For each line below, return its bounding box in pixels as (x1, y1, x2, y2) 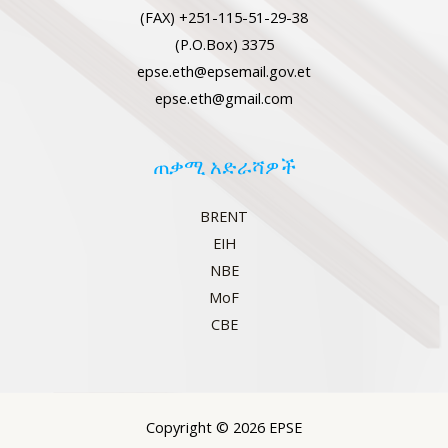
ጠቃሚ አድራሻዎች (152, 153, 296, 181)
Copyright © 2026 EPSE (146, 416, 302, 437)
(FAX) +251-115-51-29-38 (140, 7, 308, 28)
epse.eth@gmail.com (155, 88, 293, 109)
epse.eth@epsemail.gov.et (137, 61, 311, 82)
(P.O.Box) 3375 (174, 34, 274, 55)
